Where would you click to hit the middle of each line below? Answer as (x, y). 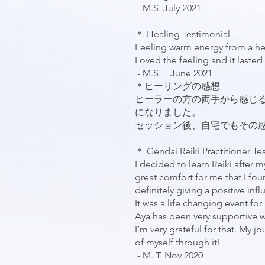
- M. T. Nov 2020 (169, 255)
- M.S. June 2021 (174, 73)
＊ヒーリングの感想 (177, 86)
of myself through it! (178, 242)
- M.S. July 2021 (168, 8)
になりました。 (168, 112)
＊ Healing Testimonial (184, 34)
